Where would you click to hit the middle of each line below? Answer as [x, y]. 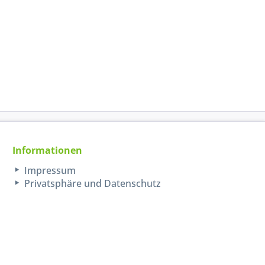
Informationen [48, 151]
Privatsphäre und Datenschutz [92, 184]
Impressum [49, 171]
